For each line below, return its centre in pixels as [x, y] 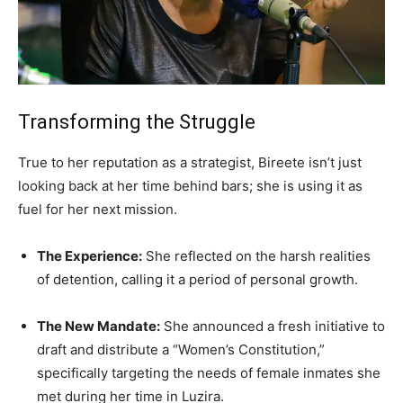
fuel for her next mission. [98, 209]
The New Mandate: [99, 326]
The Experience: [90, 255]
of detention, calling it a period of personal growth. [197, 279]
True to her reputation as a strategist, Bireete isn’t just [190, 162]
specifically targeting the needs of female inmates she [209, 372]
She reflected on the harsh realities [256, 255]
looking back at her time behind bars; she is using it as [190, 185]
